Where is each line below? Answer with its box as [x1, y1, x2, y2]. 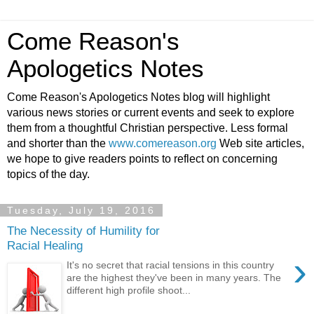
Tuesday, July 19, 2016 [7, 205, 156, 216]
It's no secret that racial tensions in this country [67, 259, 275, 271]
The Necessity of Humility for [7, 223, 160, 238]
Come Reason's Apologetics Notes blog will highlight [7, 91, 270, 103]
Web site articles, [217, 137, 304, 149]
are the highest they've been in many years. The [67, 272, 282, 284]
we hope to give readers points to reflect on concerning [7, 153, 278, 165]
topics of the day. [7, 168, 90, 180]
